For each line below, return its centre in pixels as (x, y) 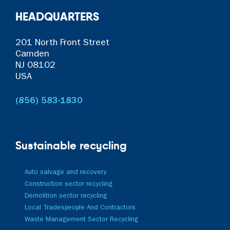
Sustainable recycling (71, 145)
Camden (32, 55)
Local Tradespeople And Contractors (80, 208)
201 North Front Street (62, 43)
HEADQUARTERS (57, 16)
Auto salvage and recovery (65, 172)
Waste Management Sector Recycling (81, 220)
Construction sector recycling (69, 184)
